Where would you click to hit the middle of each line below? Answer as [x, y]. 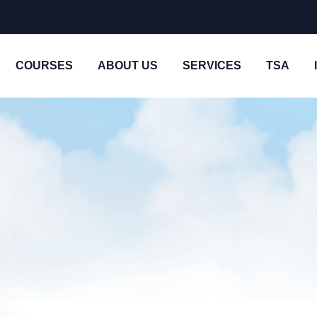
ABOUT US [127, 65]
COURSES [44, 65]
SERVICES [212, 65]
